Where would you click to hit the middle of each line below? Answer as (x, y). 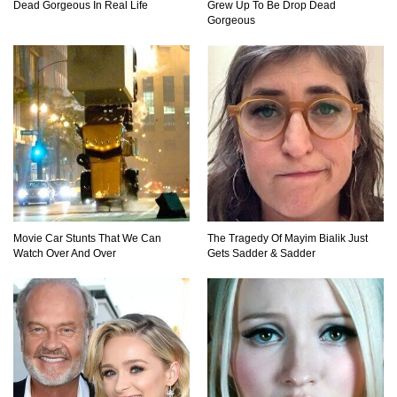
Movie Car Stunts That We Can (87, 238)
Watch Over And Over (65, 253)
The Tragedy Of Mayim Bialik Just (288, 238)
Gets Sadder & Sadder (261, 253)
